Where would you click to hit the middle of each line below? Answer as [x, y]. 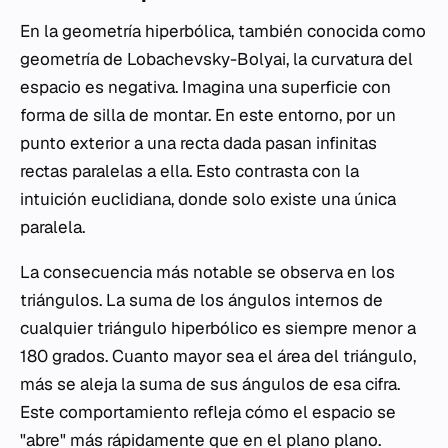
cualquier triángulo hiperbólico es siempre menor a [218, 327]
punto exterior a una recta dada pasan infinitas [198, 142]
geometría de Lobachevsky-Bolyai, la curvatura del [216, 58]
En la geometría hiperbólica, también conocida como [223, 30]
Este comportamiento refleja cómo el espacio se [208, 411]
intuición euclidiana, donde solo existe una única [208, 198]
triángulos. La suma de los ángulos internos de [201, 299]
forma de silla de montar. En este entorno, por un [208, 114]
